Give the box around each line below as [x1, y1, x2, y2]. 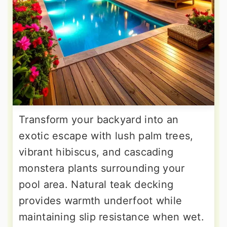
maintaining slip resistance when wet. [19, 211, 205, 223]
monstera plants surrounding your [19, 162, 185, 175]
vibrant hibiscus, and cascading [19, 146, 174, 159]
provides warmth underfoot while [19, 195, 182, 207]
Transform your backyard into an [19, 113, 179, 126]
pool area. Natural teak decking [19, 178, 174, 191]
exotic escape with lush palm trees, [19, 130, 194, 142]
